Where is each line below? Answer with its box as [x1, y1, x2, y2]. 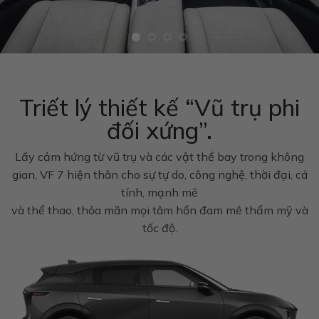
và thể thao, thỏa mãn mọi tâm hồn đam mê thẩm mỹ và [11, 202, 308, 217]
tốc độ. [142, 220, 177, 235]
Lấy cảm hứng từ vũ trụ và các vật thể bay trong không [15, 149, 304, 164]
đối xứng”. [107, 115, 212, 145]
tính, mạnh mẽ [121, 184, 198, 199]
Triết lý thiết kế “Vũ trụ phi [19, 92, 300, 122]
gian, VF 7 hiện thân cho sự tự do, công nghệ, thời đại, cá [11, 167, 308, 182]
